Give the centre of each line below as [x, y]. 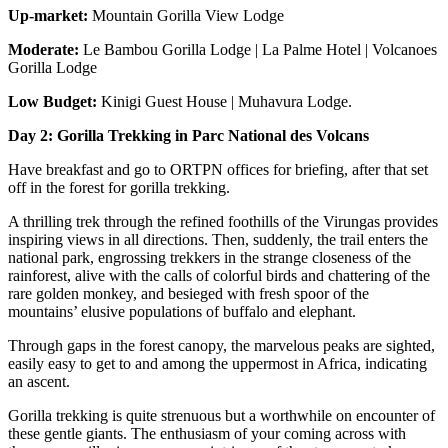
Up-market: [48, 16]
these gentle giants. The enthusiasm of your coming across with [207, 434]
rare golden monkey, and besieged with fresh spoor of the [188, 294]
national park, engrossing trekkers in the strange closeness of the [209, 258]
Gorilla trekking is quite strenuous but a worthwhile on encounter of [221, 416]
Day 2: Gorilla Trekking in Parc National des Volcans [188, 136]
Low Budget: [52, 102]
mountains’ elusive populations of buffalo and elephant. [182, 312]
